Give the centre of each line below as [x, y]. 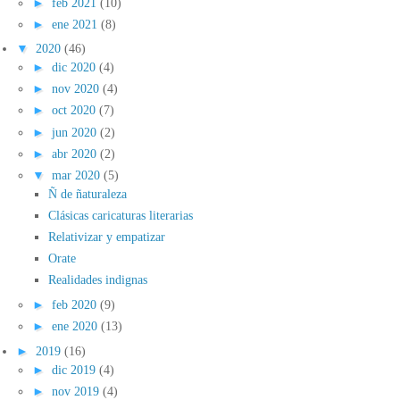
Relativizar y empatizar [107, 236]
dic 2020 [75, 67]
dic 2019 [75, 369]
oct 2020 [75, 110]
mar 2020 [78, 175]
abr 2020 [76, 153]
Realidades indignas [98, 280]
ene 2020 [76, 326]
